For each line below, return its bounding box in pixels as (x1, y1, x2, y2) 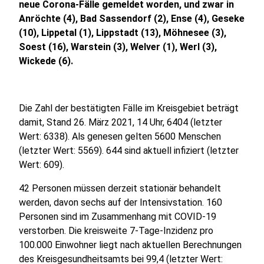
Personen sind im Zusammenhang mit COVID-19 (19, 211, 216, 222)
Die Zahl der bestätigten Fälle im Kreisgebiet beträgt (19, 103, 239, 114)
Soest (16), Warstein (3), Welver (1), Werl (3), (19, 41, 217, 52)
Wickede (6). (19, 55, 73, 67)
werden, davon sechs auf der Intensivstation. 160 (19, 197, 222, 208)
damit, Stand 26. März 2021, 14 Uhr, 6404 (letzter (19, 117, 222, 128)
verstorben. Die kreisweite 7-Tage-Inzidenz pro (19, 225, 213, 236)
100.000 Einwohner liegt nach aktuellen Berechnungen (19, 239, 242, 250)
